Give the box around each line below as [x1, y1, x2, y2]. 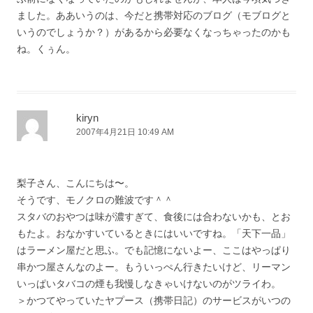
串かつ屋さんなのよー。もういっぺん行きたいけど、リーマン [17, 261, 291, 273]
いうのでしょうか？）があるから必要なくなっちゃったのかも [17, 27, 291, 38]
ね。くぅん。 [17, 43, 75, 55]
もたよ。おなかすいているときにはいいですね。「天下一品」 [17, 228, 291, 240]
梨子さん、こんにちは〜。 [17, 177, 134, 189]
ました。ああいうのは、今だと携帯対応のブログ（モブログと [17, 10, 291, 22]
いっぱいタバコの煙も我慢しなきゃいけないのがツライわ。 [17, 278, 281, 290]
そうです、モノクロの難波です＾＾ [17, 194, 173, 206]
